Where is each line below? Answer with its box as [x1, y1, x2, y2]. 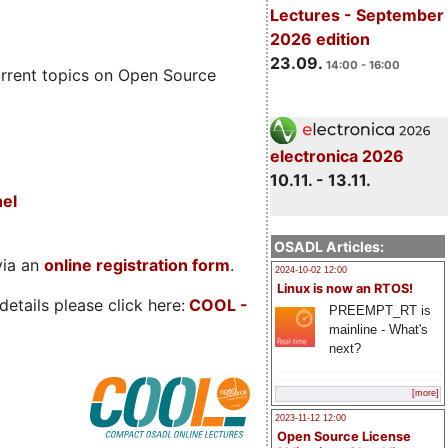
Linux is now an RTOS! [277, 280, 413, 296]
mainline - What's [328, 321, 428, 337]
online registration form [44, 255, 230, 276]
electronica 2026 [269, 145, 404, 166]
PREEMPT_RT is [328, 302, 431, 318]
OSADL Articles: [274, 237, 384, 255]
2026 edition [269, 28, 370, 49]
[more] [412, 388, 439, 399]
